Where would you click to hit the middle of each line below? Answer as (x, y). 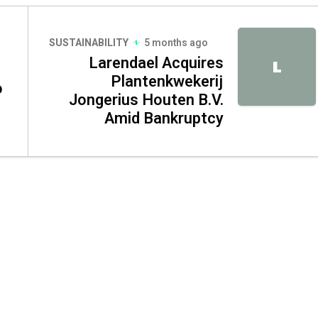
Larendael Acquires (156, 63)
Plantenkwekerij (167, 81)
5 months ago (176, 43)
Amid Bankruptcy (164, 118)
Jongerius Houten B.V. (146, 100)
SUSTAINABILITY (89, 43)
